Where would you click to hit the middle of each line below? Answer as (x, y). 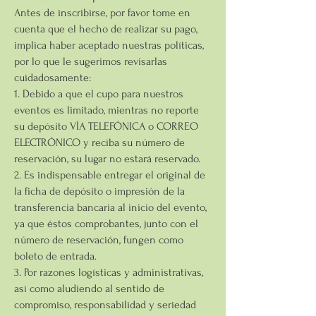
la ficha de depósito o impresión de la (99, 191)
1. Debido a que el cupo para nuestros (99, 93)
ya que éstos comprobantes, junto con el (106, 223)
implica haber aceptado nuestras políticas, (109, 45)
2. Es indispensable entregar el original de (110, 175)
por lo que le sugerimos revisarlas (91, 61)
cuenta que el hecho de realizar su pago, (106, 29)
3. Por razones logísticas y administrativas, (109, 272)
